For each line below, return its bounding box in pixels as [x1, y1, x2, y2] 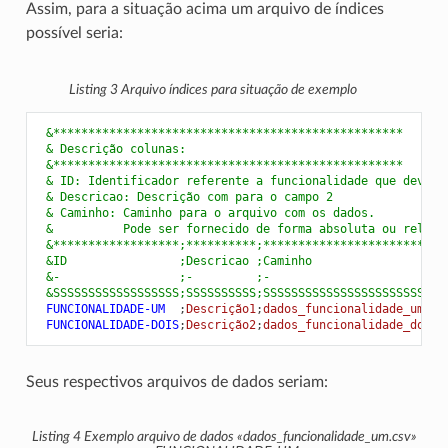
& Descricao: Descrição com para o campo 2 [38, 189, 333, 204]
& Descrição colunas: [38, 141, 186, 156]
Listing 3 [68, 83, 121, 98]
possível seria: [25, 24, 123, 41]
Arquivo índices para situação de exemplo [120, 83, 357, 98]
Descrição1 [185, 301, 256, 316]
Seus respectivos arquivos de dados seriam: [25, 373, 328, 390]
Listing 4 [31, 430, 84, 445]
